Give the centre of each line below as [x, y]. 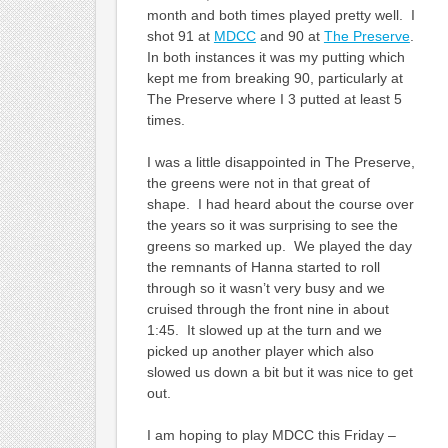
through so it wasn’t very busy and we [265, 288]
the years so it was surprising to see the [272, 225]
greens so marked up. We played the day [279, 246]
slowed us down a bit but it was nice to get [279, 372]
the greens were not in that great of [258, 183]
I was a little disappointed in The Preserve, [280, 162]
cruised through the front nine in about [267, 309]
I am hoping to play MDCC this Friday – [271, 435]
